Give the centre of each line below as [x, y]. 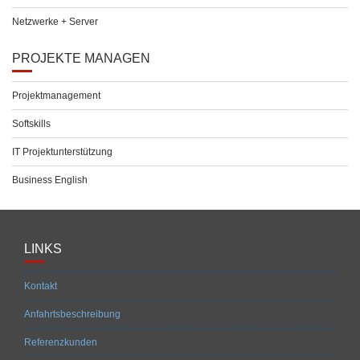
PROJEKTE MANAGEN [81, 58]
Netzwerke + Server [55, 22]
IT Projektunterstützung [62, 152]
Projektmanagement [56, 96]
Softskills [31, 124]
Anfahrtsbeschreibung [72, 314]
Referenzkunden [61, 342]
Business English [50, 180]
